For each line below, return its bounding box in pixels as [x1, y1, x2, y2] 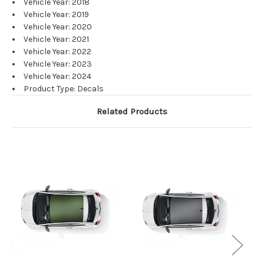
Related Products [97, 106, 167, 117]
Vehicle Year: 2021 [24, 34, 89, 45]
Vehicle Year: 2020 [24, 22, 92, 32]
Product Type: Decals [24, 84, 104, 94]
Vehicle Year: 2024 [24, 71, 91, 82]
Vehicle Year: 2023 [24, 59, 92, 70]
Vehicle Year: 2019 [24, 9, 89, 20]
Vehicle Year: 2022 [24, 47, 91, 57]
